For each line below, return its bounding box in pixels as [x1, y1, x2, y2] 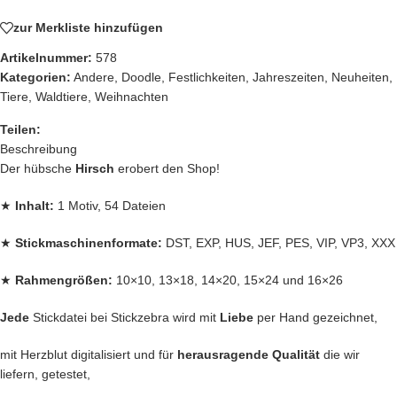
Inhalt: [15, 198, 54, 213]
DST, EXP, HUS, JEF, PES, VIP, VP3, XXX [162, 235, 395, 250]
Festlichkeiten [168, 69, 245, 84]
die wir [320, 346, 360, 362]
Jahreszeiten [253, 69, 324, 84]
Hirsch [72, 160, 114, 175]
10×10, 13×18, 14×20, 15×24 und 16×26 [116, 272, 343, 287]
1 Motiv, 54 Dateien [54, 198, 166, 213]
